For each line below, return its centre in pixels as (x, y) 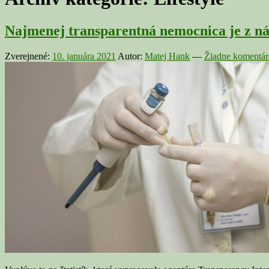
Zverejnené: (29, 56)
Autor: (131, 56)
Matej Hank (167, 56)
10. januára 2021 (84, 56)
